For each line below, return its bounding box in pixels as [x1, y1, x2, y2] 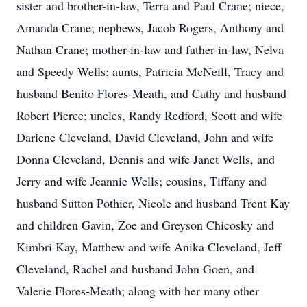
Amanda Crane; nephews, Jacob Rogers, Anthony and [16, 19, 284, 36]
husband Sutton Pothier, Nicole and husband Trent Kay [16, 195, 290, 211]
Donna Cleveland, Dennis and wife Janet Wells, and [16, 151, 275, 167]
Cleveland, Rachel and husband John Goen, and [16, 260, 254, 277]
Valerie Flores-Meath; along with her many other [16, 282, 259, 299]
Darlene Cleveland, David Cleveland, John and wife [16, 129, 273, 145]
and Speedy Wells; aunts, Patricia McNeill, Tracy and [16, 63, 284, 79]
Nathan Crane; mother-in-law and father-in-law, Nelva [16, 41, 284, 58]
